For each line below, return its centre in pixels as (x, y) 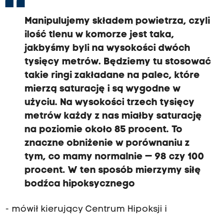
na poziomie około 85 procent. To (103, 130)
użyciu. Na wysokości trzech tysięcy (109, 103)
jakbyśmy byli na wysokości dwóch (107, 49)
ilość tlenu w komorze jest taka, (99, 35)
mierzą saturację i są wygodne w (102, 89)
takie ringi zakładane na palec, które (112, 76)
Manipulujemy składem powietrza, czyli (117, 22)
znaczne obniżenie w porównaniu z (107, 144)
